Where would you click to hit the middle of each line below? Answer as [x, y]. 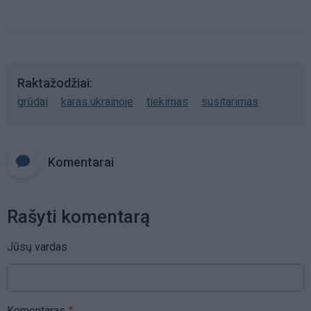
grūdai [33, 101]
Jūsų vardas [37, 246]
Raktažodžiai [53, 83]
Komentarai [81, 162]
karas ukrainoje [97, 101]
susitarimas [230, 101]
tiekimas [167, 101]
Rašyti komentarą [78, 216]
